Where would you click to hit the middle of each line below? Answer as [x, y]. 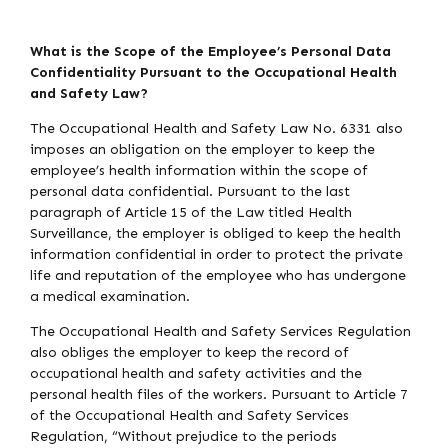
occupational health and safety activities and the [196, 374]
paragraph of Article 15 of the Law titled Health [191, 213]
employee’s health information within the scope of [199, 171]
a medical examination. [110, 297]
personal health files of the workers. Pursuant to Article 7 [219, 395]
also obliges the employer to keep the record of [189, 353]
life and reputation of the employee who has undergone [218, 276]
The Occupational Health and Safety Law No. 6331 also [216, 129]
